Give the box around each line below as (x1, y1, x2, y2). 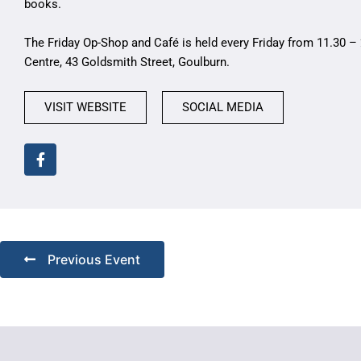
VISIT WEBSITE (44, 99, 127, 114)
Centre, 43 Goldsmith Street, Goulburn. (24, 54, 230, 69)
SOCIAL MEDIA (182, 99, 263, 114)
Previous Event (48, 251, 140, 268)
